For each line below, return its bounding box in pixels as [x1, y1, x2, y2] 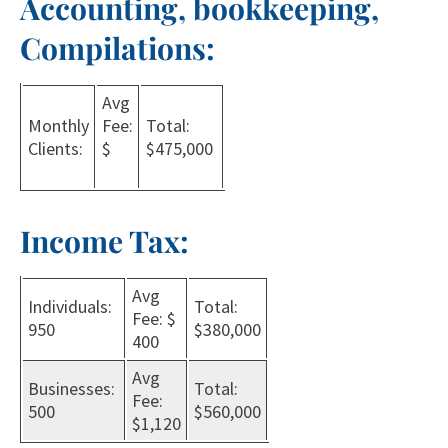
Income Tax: [20, 221, 189, 261]
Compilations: [20, 28, 215, 68]
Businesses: [28, 377, 119, 400]
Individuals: [28, 295, 112, 318]
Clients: [28, 137, 87, 160]
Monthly [28, 114, 89, 137]
